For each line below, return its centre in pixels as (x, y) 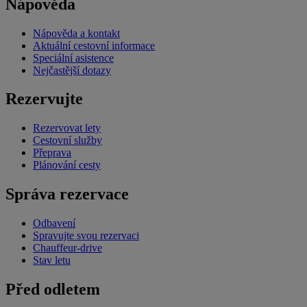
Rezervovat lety (67, 128)
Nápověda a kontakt (76, 33)
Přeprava (52, 153)
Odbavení (54, 223)
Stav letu (52, 260)
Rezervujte (44, 99)
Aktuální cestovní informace (94, 45)
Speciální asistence (73, 58)
